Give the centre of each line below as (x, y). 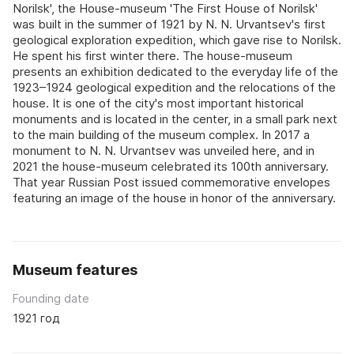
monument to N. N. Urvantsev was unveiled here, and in (164, 150)
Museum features (75, 269)
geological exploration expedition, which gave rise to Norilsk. (177, 40)
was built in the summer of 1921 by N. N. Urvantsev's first (169, 24)
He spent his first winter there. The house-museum (153, 55)
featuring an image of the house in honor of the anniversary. (174, 198)
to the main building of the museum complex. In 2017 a (161, 134)
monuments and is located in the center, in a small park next (175, 119)
